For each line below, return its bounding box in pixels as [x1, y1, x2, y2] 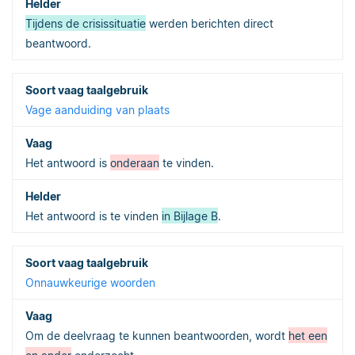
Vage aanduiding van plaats [25, 102, 170, 116]
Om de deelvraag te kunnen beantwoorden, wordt [25, 328, 288, 342]
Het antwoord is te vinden [25, 208, 162, 223]
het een [288, 328, 327, 342]
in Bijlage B [162, 208, 218, 223]
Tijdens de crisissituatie [25, 16, 146, 30]
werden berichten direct [146, 16, 273, 30]
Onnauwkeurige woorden [25, 275, 155, 289]
